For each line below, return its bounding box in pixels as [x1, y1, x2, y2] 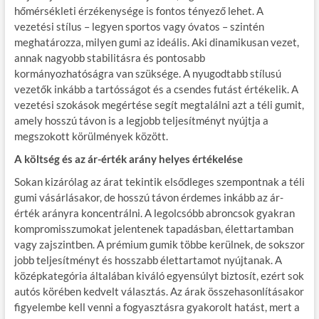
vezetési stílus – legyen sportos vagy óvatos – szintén [14, 19, 264, 33]
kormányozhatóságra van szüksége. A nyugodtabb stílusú [14, 66, 281, 80]
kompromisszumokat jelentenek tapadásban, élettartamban [14, 221, 293, 235]
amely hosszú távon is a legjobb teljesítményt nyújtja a [14, 113, 268, 127]
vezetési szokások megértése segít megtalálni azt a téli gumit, [14, 98, 304, 111]
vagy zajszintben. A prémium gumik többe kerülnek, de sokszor [14, 237, 305, 251]
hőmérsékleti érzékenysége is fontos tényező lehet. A [14, 4, 263, 17]
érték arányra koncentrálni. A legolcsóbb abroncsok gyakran [14, 206, 295, 219]
